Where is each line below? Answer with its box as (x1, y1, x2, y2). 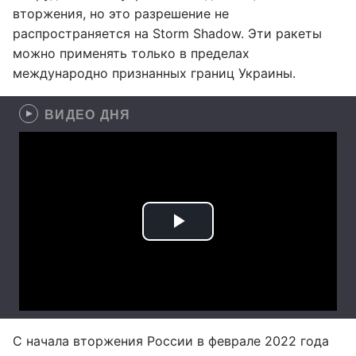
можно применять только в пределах (13, 45, 250, 61)
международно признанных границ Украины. (13, 65, 296, 81)
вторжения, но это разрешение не (13, 6, 229, 21)
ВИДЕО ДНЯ (44, 105, 131, 123)
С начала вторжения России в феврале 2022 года (13, 333, 329, 349)
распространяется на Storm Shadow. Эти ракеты (13, 25, 322, 41)
